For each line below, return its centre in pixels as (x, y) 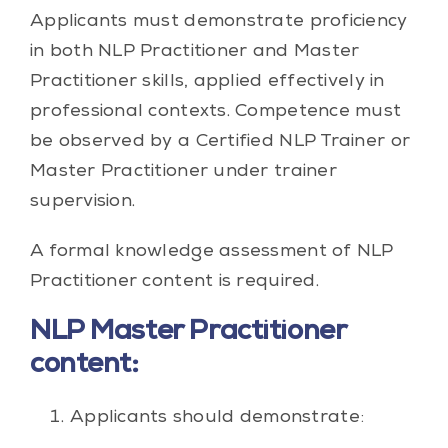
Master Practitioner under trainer (183, 171)
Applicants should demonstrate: (217, 417)
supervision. (82, 201)
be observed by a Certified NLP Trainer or (220, 141)
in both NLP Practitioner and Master (194, 51)
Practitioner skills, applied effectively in (207, 81)
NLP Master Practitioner (187, 332)
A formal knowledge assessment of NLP (211, 251)
